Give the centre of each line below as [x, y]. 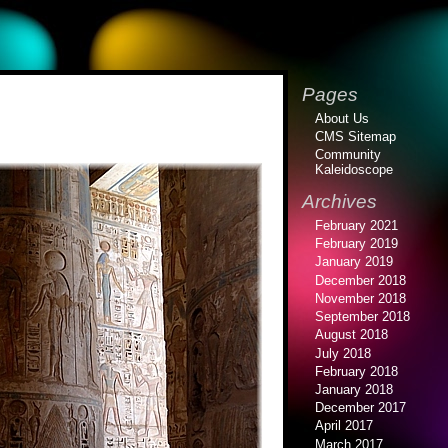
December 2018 [361, 280]
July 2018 [343, 353]
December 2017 [361, 408]
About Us [342, 118]
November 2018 [361, 298]
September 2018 [363, 317]
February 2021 [357, 225]
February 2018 [357, 371]
